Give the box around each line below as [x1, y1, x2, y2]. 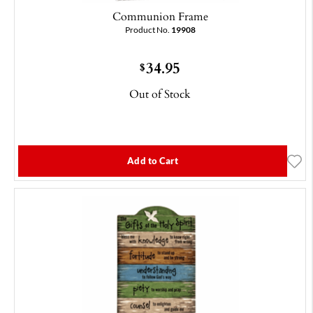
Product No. [124, 25, 171, 35]
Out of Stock [129, 85, 191, 103]
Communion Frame [112, 8, 208, 25]
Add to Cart [127, 156, 178, 166]
